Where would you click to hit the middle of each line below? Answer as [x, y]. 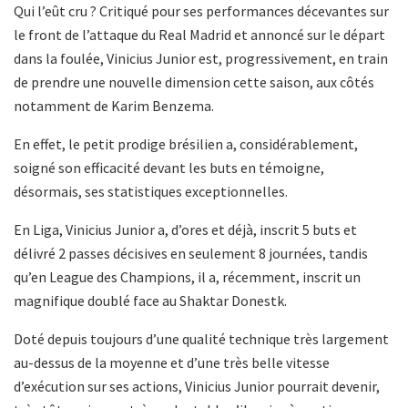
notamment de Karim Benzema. [114, 106]
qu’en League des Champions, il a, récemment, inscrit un [187, 277]
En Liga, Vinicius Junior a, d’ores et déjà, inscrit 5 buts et [185, 230]
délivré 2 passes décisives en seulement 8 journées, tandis [191, 254]
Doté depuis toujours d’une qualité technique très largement [201, 339]
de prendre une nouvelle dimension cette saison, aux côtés [194, 82]
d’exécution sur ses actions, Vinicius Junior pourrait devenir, [197, 387]
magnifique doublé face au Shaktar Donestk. [150, 301]
